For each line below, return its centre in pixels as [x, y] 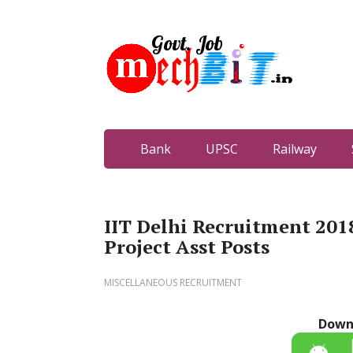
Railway [294, 149]
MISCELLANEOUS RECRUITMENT [173, 282]
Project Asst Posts [187, 247]
